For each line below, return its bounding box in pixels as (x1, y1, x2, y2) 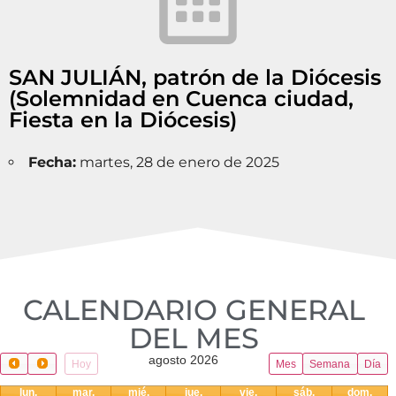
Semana (309, 357, 351, 370)
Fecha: (28, 154, 76, 171)
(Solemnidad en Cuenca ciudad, (9, 86, 354, 111)
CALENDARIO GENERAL (23, 293, 366, 327)
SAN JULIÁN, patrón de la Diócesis (9, 65, 381, 90)
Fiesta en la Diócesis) (9, 107, 237, 133)
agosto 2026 (148, 353, 219, 367)
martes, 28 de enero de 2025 (76, 154, 279, 171)
